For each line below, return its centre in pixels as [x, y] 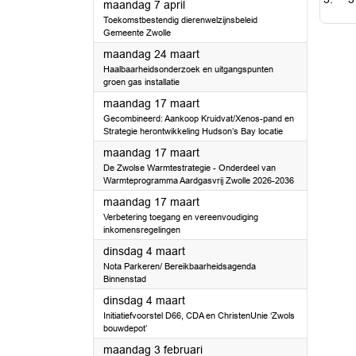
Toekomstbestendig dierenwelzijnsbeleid [180, 20]
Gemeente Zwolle [137, 33]
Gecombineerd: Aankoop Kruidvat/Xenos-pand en [199, 118]
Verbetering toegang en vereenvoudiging [181, 217]
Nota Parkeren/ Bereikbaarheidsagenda [180, 266]
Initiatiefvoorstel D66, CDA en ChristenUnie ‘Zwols [199, 315]
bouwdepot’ [125, 328]
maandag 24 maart [151, 54]
